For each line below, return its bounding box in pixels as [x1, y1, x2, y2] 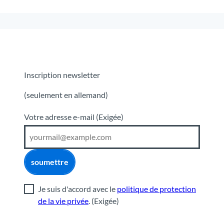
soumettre [31, 157, 68, 167]
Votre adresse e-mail [24, 111, 96, 121]
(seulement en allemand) [24, 89, 108, 99]
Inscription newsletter [24, 69, 100, 79]
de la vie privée [38, 195, 88, 205]
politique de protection [117, 183, 196, 193]
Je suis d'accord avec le [38, 183, 117, 193]
